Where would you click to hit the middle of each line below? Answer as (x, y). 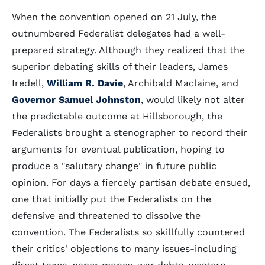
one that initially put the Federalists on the (112, 199)
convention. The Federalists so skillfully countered (128, 232)
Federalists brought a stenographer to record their (130, 133)
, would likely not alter (193, 100)
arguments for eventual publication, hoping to (118, 149)
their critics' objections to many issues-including (124, 249)
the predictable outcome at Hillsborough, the (117, 116)
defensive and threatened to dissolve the (106, 216)
